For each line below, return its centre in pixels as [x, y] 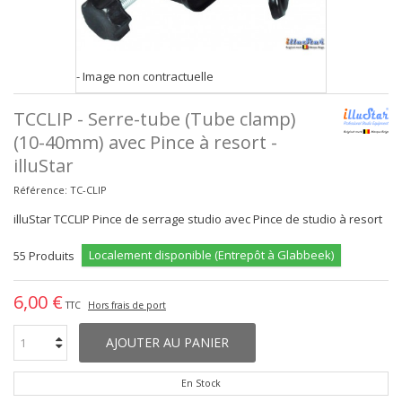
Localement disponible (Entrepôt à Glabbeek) [211, 255]
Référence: [40, 190]
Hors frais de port [127, 305]
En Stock [201, 383]
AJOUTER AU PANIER [167, 342]
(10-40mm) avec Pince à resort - [145, 142]
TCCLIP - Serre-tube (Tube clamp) [155, 119]
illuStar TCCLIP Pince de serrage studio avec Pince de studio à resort [198, 219]
